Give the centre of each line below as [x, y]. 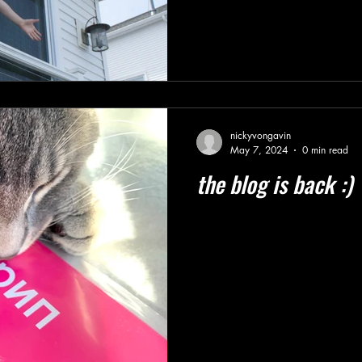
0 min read [325, 150]
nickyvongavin [261, 135]
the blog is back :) [274, 184]
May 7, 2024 [259, 150]
